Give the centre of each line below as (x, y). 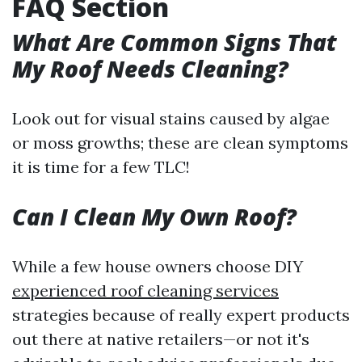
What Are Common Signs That (175, 42)
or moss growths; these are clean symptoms (180, 143)
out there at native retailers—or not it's (161, 339)
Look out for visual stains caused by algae (171, 118)
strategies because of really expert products (181, 315)
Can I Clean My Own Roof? (154, 217)
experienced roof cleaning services (145, 290)
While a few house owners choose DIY (158, 266)
